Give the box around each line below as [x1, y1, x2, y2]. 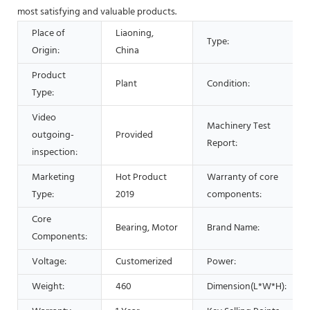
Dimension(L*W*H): [207, 278, 286, 295]
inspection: [32, 144, 77, 161]
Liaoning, [116, 25, 154, 42]
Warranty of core [207, 169, 278, 185]
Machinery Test [207, 118, 271, 134]
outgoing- [32, 127, 74, 143]
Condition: [207, 75, 250, 92]
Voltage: [32, 253, 66, 270]
